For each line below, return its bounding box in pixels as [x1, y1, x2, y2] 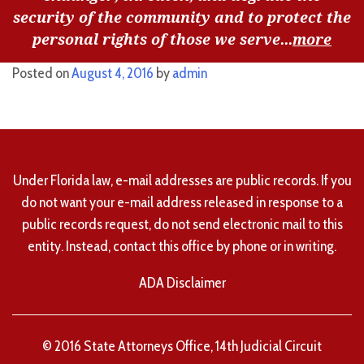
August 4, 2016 [71, 63, 154, 82]
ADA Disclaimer [138, 273, 226, 292]
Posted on [12, 63, 71, 82]
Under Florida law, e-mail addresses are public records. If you [12, 171, 352, 189]
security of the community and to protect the [13, 8, 351, 26]
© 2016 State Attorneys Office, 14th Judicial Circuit [42, 336, 322, 355]
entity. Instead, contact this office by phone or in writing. [28, 236, 336, 255]
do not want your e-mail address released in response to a [21, 193, 343, 211]
